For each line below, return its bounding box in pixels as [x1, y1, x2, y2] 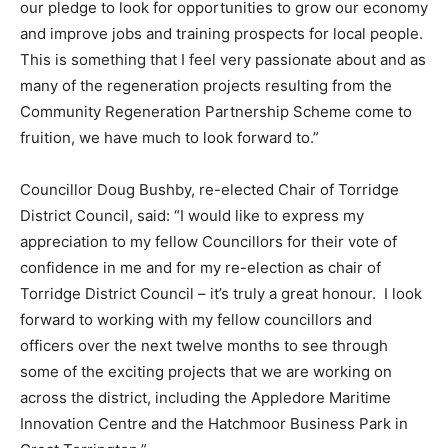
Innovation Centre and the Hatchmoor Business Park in [20, 414, 408, 434]
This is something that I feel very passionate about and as [20, 50, 426, 70]
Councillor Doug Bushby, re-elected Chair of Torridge [20, 180, 399, 200]
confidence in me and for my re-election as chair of [20, 258, 381, 278]
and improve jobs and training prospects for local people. [20, 24, 423, 44]
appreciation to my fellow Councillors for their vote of [20, 232, 397, 252]
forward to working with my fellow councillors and [20, 310, 372, 330]
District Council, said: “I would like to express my [20, 206, 364, 226]
